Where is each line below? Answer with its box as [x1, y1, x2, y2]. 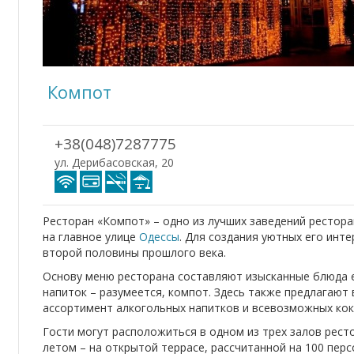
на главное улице [43, 229, 139, 244]
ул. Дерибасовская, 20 [55, 155, 174, 170]
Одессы [139, 229, 179, 244]
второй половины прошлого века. [43, 245, 226, 260]
